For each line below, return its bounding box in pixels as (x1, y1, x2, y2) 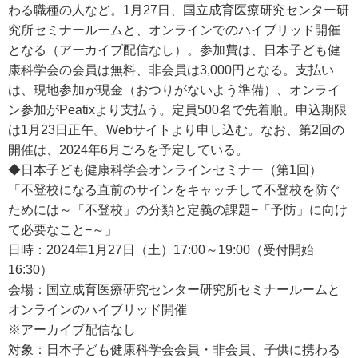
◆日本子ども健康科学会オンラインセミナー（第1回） (8, 163, 322, 177)
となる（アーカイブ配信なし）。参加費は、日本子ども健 (8, 43, 340, 57)
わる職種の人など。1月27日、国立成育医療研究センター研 (8, 3, 349, 17)
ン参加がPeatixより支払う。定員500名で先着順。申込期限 (8, 103, 347, 117)
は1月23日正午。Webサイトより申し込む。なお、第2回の (8, 123, 344, 137)
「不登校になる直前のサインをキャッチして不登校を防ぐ (8, 183, 340, 197)
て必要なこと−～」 (8, 223, 117, 237)
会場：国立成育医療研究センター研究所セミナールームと (8, 283, 340, 296)
